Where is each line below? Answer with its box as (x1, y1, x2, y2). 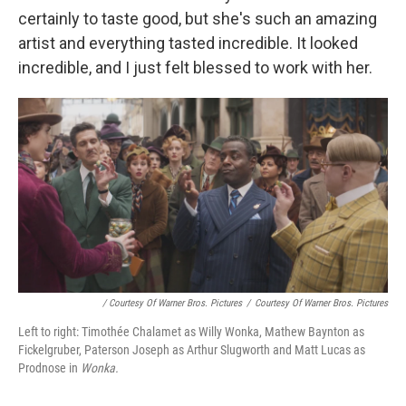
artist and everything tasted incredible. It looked (18, 34, 358, 53)
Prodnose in (18, 360, 81, 375)
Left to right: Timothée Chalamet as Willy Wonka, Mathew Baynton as (18, 324, 364, 339)
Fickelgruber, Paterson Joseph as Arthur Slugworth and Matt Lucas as (18, 342, 365, 357)
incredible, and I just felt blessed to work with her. (18, 58, 372, 78)
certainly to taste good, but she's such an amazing (18, 9, 377, 29)
